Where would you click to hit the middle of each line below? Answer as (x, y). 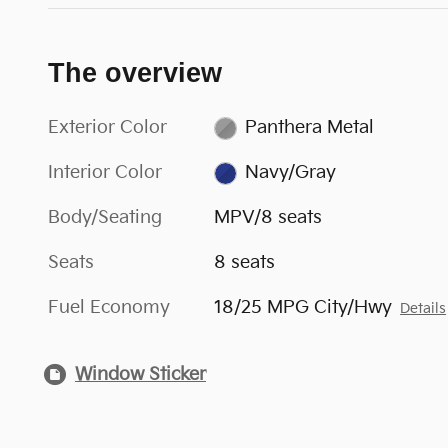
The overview (135, 73)
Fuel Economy (109, 308)
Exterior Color (107, 128)
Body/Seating (105, 218)
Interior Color (105, 173)
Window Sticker (140, 375)
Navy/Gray (290, 173)
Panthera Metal (309, 128)
